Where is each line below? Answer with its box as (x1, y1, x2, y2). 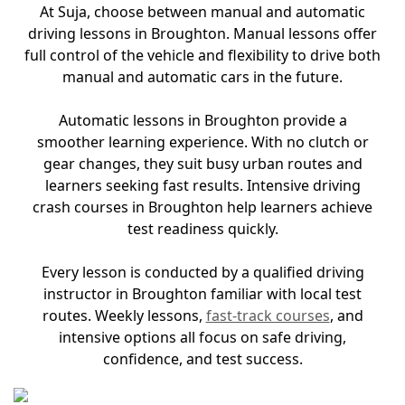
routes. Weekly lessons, (42, 306, 206, 325)
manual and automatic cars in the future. (62, 67, 343, 87)
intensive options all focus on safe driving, (59, 327, 346, 347)
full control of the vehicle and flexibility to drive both (24, 45, 381, 65)
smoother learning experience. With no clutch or (36, 132, 369, 152)
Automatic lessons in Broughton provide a (58, 110, 347, 130)
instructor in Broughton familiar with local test (43, 284, 362, 304)
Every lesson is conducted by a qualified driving (41, 262, 364, 282)
